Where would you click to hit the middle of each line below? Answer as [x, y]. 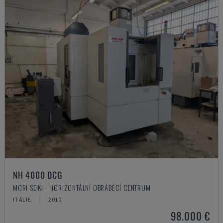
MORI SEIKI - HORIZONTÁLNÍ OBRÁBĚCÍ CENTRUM [82, 187]
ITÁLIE [22, 199]
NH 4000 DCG [38, 175]
